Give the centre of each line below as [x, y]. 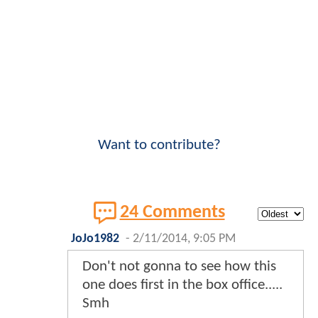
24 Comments [172, 213]
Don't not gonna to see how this [179, 267]
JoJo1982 [95, 239]
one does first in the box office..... [182, 285]
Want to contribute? [159, 146]
